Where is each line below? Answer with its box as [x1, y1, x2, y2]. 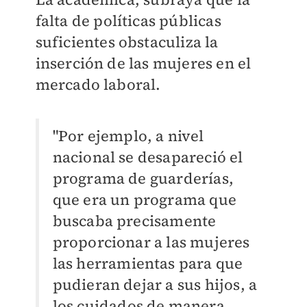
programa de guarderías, [52, 168, 234, 189]
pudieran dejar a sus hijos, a [52, 274, 258, 295]
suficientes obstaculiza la [35, 32, 219, 53]
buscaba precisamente [52, 210, 217, 232]
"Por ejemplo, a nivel [52, 125, 204, 147]
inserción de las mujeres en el [35, 53, 251, 74]
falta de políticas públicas [35, 10, 221, 32]
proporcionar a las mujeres [52, 232, 250, 253]
